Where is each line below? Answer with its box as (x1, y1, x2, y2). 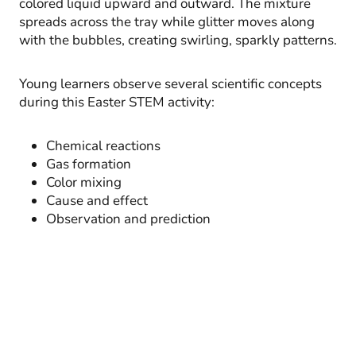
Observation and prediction (46, 209, 211, 228)
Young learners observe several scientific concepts (19, 74, 322, 93)
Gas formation (46, 154, 131, 173)
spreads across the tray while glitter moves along (19, 12, 315, 31)
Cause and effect (46, 191, 148, 210)
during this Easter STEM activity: (19, 92, 215, 111)
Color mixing (46, 172, 122, 192)
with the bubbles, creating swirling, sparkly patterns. (19, 30, 337, 49)
